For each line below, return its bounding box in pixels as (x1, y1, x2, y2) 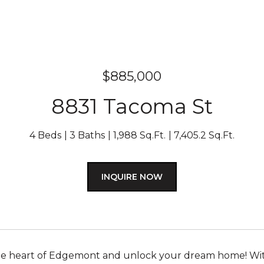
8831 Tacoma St (51, 94, 213, 119)
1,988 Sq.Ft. (113, 130, 166, 141)
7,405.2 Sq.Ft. (174, 130, 235, 141)
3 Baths (70, 130, 105, 141)
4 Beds (29, 130, 61, 141)
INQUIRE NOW (101, 171, 163, 182)
